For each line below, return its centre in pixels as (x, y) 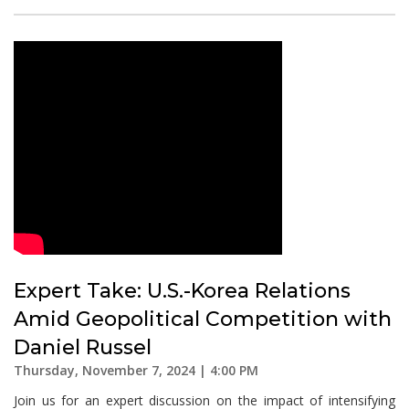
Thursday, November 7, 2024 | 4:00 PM (136, 370)
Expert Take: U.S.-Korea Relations (182, 291)
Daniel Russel (83, 347)
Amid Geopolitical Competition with (203, 319)
